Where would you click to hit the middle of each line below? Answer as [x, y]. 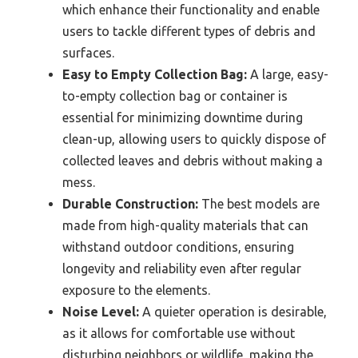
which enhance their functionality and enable [191, 9]
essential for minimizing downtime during [183, 117]
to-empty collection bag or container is [175, 95]
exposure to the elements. [136, 290]
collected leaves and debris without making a [193, 160]
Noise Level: [101, 311]
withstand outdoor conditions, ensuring [178, 247]
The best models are [259, 203]
